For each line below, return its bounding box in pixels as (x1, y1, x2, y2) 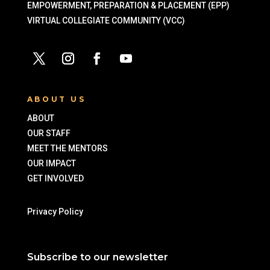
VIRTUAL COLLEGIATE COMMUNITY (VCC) (27, 16, 185, 25)
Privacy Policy (27, 207, 87, 216)
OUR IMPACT (27, 159, 76, 168)
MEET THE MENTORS (27, 143, 108, 153)
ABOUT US (27, 95, 86, 104)
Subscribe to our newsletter (27, 251, 168, 263)
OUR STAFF (27, 128, 71, 138)
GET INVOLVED (27, 174, 86, 183)
